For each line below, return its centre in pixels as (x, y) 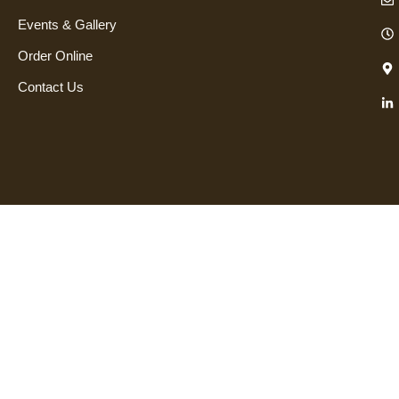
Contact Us (51, 88)
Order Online (55, 57)
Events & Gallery (67, 25)
